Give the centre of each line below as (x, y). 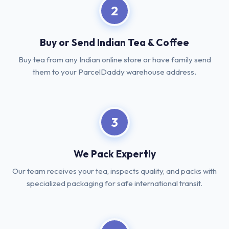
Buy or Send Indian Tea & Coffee (114, 42)
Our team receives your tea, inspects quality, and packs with (114, 171)
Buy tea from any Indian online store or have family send (114, 60)
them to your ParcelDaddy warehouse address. (114, 72)
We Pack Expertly (114, 154)
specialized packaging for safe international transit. (114, 183)
